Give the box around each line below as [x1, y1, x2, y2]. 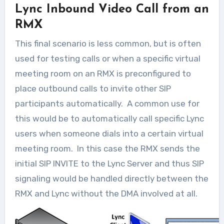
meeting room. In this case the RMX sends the [14, 143, 200, 153]
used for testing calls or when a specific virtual [14, 53, 200, 63]
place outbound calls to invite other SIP [14, 83, 171, 93]
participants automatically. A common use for [14, 98, 199, 108]
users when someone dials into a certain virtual [14, 128, 203, 138]
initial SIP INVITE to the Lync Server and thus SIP [14, 158, 204, 168]
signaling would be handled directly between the [14, 173, 208, 183]
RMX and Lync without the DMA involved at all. [14, 188, 197, 198]
